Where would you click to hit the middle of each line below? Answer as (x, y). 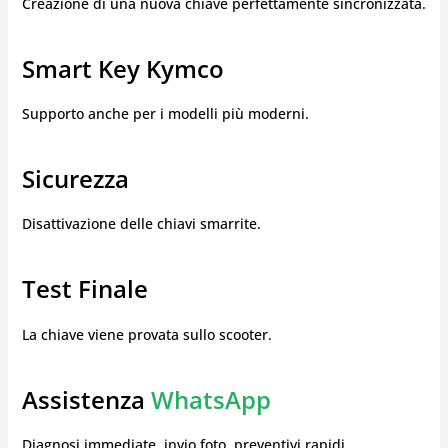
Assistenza (83, 399)
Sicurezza (75, 179)
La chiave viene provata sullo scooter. (146, 334)
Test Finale (84, 289)
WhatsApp (207, 399)
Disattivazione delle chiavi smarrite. (141, 224)
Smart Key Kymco (122, 69)
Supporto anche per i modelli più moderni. (165, 114)
